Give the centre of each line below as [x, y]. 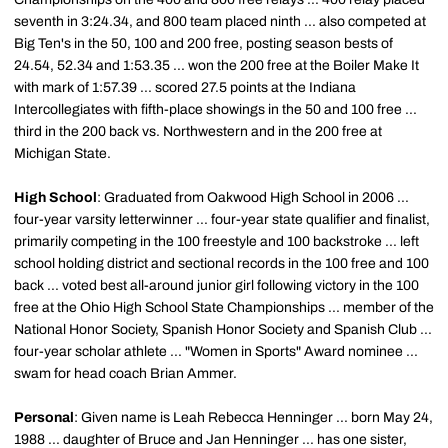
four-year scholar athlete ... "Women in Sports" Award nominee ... [216, 351]
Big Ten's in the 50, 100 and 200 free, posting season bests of [203, 43]
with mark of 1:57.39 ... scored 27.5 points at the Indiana [185, 87]
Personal [44, 417]
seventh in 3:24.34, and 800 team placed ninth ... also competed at [220, 21]
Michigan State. [62, 153]
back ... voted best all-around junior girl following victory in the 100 [216, 285]
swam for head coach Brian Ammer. [125, 373]
